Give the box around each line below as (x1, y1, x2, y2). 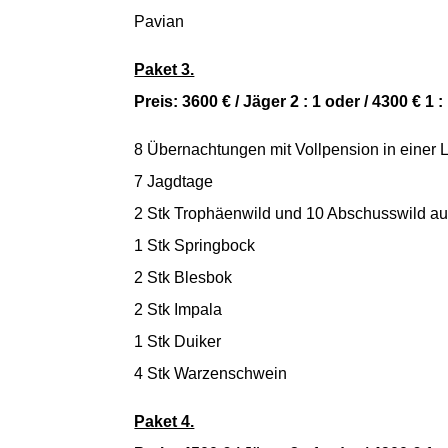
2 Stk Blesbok (134, 268, 233, 286)
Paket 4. (134, 412, 195, 430)
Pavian (134, 12, 185, 30)
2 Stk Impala (134, 300, 223, 318)
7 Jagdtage (134, 172, 214, 190)
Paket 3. (134, 60, 195, 78)
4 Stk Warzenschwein (134, 364, 288, 382)
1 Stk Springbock (134, 236, 256, 254)
